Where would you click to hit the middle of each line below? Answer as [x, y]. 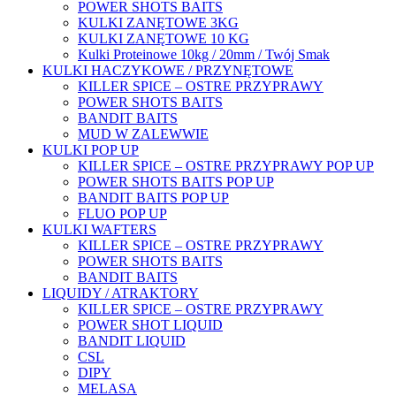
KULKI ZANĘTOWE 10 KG [164, 39]
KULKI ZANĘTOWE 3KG [158, 23]
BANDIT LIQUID [132, 341]
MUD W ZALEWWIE [143, 134]
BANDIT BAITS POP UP [153, 198]
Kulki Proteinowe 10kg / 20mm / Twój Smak [204, 55]
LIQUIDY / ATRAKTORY [121, 293]
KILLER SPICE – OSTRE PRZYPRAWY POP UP [226, 166]
